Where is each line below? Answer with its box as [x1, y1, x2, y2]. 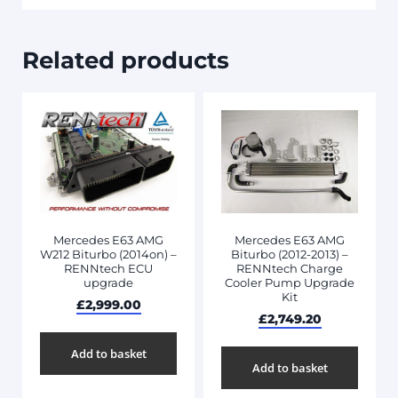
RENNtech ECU [64, 261, 153, 276]
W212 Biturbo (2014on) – [40, 247, 177, 262]
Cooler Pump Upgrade [225, 275, 354, 291]
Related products [22, 45, 229, 74]
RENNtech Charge [236, 261, 343, 276]
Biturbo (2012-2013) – [231, 247, 348, 262]
